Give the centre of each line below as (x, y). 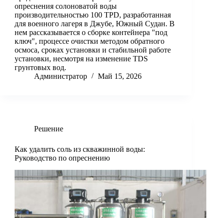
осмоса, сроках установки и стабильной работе (93, 50)
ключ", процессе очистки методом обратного (90, 41)
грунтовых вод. (40, 68)
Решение (49, 129)
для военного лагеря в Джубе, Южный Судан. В (95, 24)
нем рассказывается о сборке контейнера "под (91, 33)
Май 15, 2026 (120, 76)
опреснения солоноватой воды (66, 6)
